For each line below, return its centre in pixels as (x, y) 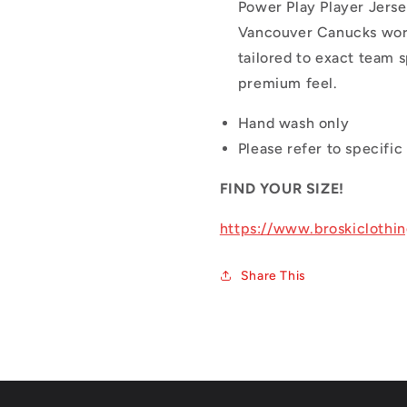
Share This (273, 275)
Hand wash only (293, 123)
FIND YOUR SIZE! (282, 188)
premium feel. (288, 83)
